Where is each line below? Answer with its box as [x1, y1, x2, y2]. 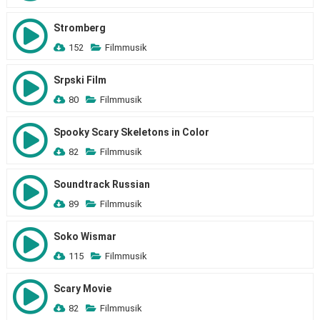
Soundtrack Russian [53, 179, 150, 190]
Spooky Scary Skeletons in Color [53, 126, 209, 138]
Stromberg [53, 22, 106, 34]
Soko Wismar [53, 231, 116, 242]
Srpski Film [53, 74, 106, 86]
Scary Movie [53, 283, 111, 294]
